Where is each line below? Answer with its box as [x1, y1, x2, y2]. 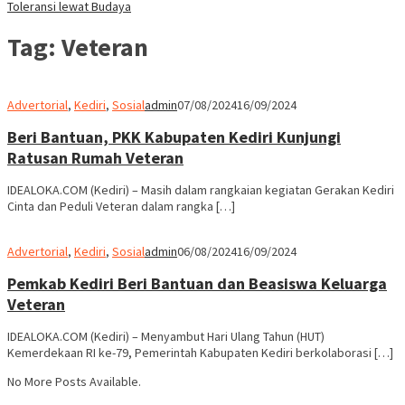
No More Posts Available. [7, 372, 141, 390]
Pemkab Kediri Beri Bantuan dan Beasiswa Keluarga [7, 272, 387, 294]
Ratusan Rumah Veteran [7, 146, 184, 168]
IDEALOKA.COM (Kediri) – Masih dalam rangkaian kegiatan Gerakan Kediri [7, 181, 394, 198]
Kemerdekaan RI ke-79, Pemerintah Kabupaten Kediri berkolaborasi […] [7, 344, 393, 361]
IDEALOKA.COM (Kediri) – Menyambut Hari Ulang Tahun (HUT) [7, 327, 325, 344]
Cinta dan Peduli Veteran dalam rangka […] [7, 197, 235, 214]
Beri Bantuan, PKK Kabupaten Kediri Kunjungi [7, 126, 341, 147]
